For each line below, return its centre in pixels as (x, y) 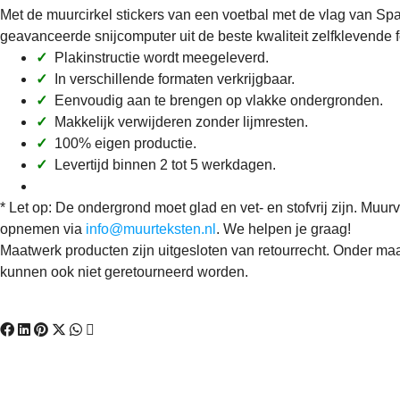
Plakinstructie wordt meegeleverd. (158, 58)
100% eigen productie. (122, 143)
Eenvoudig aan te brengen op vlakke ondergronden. (215, 100)
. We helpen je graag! (283, 229)
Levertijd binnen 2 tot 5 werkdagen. (162, 165)
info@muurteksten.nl (151, 229)
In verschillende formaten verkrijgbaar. (171, 79)
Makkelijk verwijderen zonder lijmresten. (178, 122)
